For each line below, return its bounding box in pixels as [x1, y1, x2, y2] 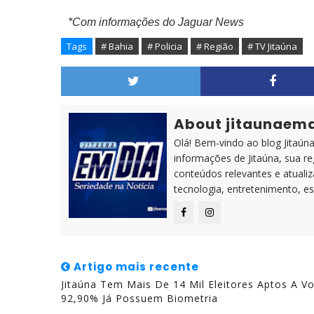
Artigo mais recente [71, 259, 199, 274]
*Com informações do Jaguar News [68, 16, 244, 28]
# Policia [147, 40, 182, 53]
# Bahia [101, 40, 133, 53]
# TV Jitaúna [247, 40, 297, 53]
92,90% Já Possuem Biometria [61, 292, 218, 305]
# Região [196, 40, 233, 53]
